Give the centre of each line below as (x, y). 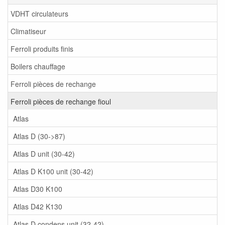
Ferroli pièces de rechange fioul (61, 101)
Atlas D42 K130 (38, 206)
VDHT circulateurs (39, 13)
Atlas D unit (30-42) (44, 153)
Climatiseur (28, 31)
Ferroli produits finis (42, 48)
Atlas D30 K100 (38, 189)
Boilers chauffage (38, 66)
